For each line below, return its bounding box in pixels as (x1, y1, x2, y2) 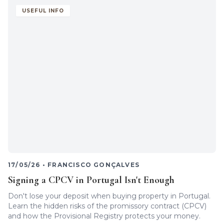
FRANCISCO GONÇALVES (47, 161, 140, 168)
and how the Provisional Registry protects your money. (8, 211, 200, 220)
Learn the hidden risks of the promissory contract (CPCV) (8, 201, 206, 210)
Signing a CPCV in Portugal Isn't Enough (8, 174, 174, 186)
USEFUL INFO (22, 7, 64, 14)
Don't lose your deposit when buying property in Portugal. (8, 191, 210, 200)
